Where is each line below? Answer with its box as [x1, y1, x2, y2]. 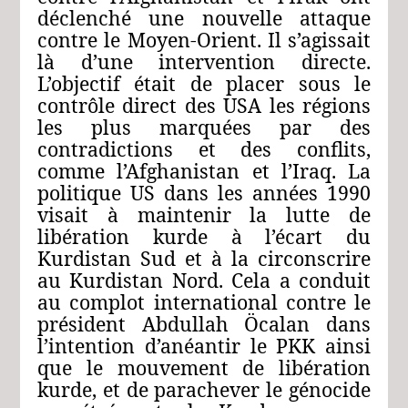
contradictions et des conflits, [36, 135, 372, 162]
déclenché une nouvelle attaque [36, 4, 372, 31]
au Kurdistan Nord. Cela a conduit [36, 266, 372, 293]
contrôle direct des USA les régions [36, 91, 372, 118]
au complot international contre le [36, 288, 372, 315]
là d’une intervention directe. [36, 47, 372, 75]
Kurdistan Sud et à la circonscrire [36, 244, 372, 271]
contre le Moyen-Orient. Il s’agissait [36, 25, 372, 53]
